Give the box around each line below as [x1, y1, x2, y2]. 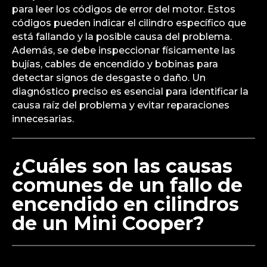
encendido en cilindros [12, 192, 239, 216]
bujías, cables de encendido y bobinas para [12, 58, 218, 70]
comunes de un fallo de [12, 173, 243, 197]
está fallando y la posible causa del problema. [12, 30, 232, 42]
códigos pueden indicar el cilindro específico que [12, 17, 246, 29]
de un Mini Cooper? [12, 211, 204, 235]
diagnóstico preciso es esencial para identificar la [12, 85, 249, 97]
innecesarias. [12, 113, 74, 125]
